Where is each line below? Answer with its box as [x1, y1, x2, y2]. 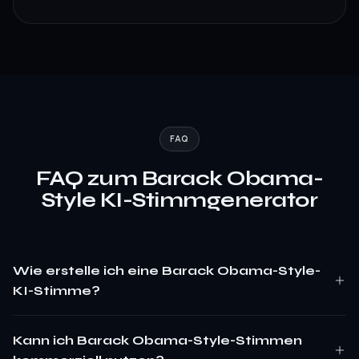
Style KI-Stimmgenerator [41, 187, 318, 212]
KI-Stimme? [13, 282, 100, 298]
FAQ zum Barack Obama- [35, 165, 324, 191]
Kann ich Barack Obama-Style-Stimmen [13, 332, 302, 348]
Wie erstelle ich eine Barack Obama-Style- [13, 262, 321, 278]
